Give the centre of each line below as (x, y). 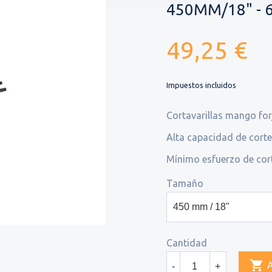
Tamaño (185, 183)
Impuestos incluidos (201, 85)
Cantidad (187, 243)
